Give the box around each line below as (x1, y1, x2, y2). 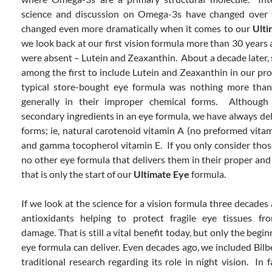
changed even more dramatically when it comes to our (21, 22, 253, 35)
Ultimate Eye (134, 168, 189, 180)
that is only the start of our (21, 168, 134, 180)
